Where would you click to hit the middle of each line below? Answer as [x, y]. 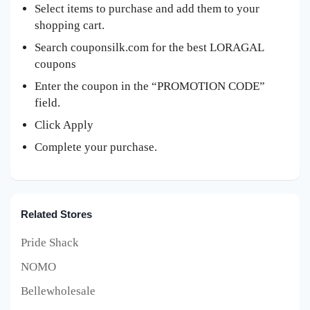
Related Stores [56, 215]
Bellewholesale [58, 291]
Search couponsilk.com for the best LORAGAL [149, 48]
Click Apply [64, 125]
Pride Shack [50, 243]
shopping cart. [70, 26]
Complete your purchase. [96, 147]
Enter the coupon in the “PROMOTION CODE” [150, 86]
